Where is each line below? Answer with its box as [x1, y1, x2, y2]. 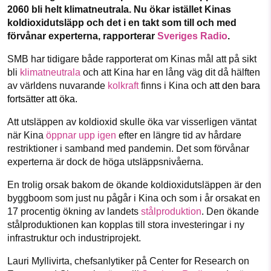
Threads [64, 33, 90, 41]
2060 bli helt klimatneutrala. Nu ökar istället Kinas [7, 4, 231, 15]
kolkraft [108, 80, 139, 91]
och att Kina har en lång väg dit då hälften [80, 67, 260, 78]
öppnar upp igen [46, 130, 116, 141]
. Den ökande [201, 206, 259, 217]
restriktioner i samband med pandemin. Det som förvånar [7, 143, 249, 154]
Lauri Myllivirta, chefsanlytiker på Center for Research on [7, 256, 249, 267]
